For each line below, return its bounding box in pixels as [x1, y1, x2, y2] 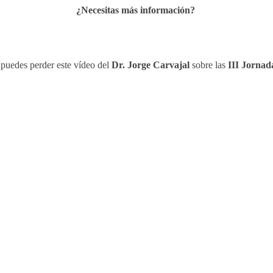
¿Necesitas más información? [76, 5, 197, 15]
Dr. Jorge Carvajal [112, 60, 190, 70]
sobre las [190, 60, 228, 70]
